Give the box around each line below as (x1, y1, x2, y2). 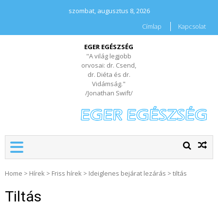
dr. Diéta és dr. (87, 70, 130, 79)
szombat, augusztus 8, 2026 (68, 6, 150, 15)
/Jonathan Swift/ (85, 89, 133, 97)
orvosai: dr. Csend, (81, 61, 137, 70)
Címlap (142, 22, 162, 31)
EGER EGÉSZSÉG (84, 42, 134, 51)
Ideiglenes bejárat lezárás (89, 169, 166, 178)
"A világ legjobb (86, 52, 132, 60)
